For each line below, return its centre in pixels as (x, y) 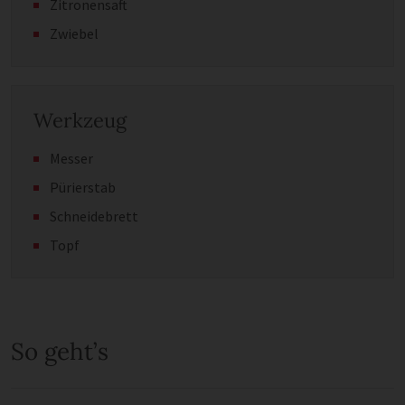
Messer (71, 158)
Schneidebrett (94, 216)
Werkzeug (80, 120)
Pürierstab (83, 187)
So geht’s (60, 351)
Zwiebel (74, 33)
